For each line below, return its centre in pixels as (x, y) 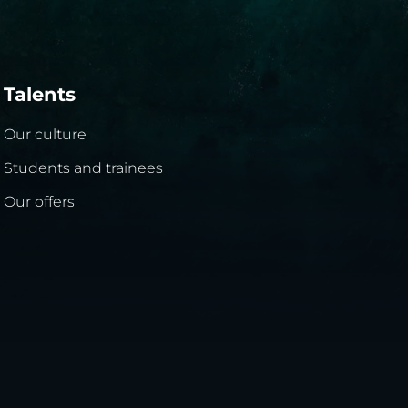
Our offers (39, 201)
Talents (40, 95)
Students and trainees (83, 168)
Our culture (45, 134)
